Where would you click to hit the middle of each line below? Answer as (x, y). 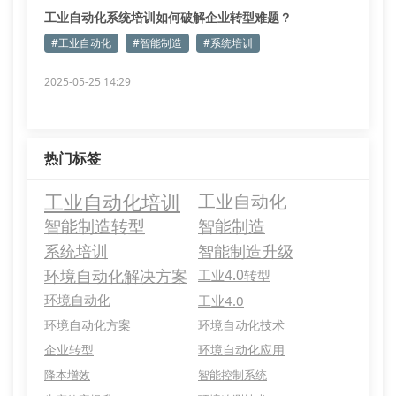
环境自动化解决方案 (116, 276)
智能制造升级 (246, 251)
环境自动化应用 (241, 350)
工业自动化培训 (112, 202)
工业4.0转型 (234, 275)
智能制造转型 (95, 226)
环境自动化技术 (241, 325)
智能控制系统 (232, 375)
